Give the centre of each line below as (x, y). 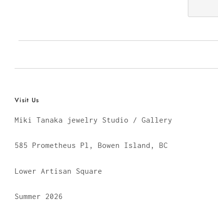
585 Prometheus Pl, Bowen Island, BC (91, 145)
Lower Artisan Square (58, 171)
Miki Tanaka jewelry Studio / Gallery (93, 119)
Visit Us (27, 100)
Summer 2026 (39, 196)
